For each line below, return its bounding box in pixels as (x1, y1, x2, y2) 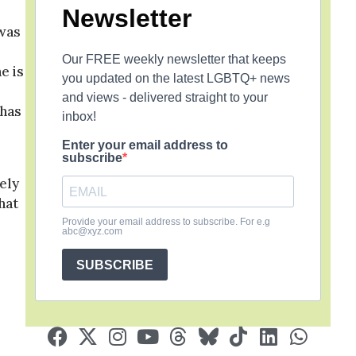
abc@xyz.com (62, 226, 122, 237)
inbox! (62, 110, 96, 123)
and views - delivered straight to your (62, 91, 268, 104)
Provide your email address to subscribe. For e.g (62, 216, 270, 227)
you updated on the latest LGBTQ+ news (62, 72, 290, 85)
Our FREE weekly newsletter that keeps (62, 52, 286, 66)
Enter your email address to (62, 138, 228, 152)
